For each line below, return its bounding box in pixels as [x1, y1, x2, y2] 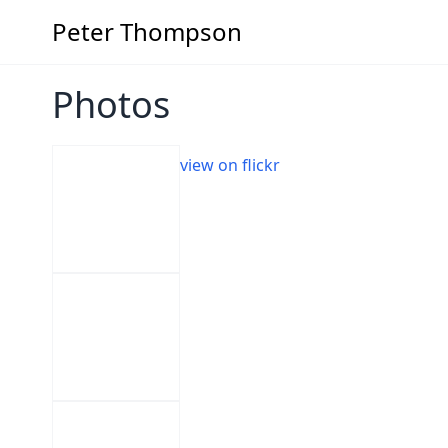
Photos [52, 80, 170, 129]
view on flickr [180, 154, 280, 176]
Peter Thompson [52, 15, 242, 48]
